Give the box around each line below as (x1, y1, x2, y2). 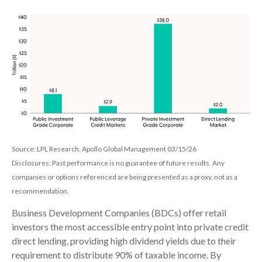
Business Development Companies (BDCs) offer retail (12, 206, 226, 218)
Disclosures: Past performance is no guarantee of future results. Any (12, 158, 225, 167)
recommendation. (12, 186, 69, 195)
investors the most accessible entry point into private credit (12, 220, 249, 232)
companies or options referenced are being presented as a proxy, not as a (12, 172, 237, 181)
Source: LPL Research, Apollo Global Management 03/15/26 (12, 144, 196, 153)
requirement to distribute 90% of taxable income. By (12, 249, 221, 260)
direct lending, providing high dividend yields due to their (12, 235, 236, 246)
